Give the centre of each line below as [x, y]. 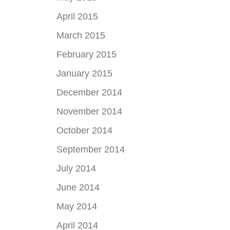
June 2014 [78, 187]
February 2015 [87, 54]
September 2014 [91, 149]
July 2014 [76, 168]
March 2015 [81, 35]
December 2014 [89, 92]
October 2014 [84, 130]
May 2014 [77, 206]
